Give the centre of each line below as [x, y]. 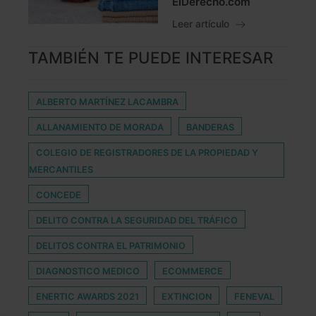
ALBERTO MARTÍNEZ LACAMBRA [107, 102]
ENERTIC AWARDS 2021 [87, 297]
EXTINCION [187, 297]
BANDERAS [210, 128]
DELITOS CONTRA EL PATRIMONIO [111, 246]
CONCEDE [59, 195]
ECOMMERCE [193, 272]
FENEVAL [254, 297]
